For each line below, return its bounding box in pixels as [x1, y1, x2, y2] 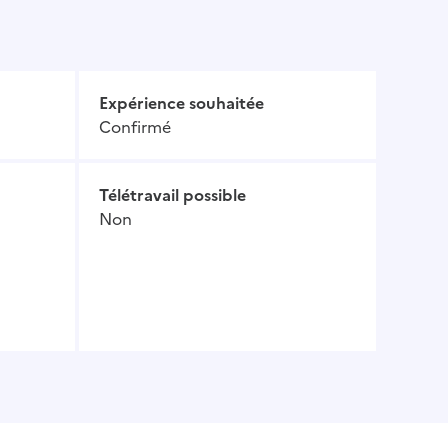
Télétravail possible [99, 183, 246, 208]
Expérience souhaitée [99, 91, 264, 116]
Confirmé [99, 115, 171, 140]
